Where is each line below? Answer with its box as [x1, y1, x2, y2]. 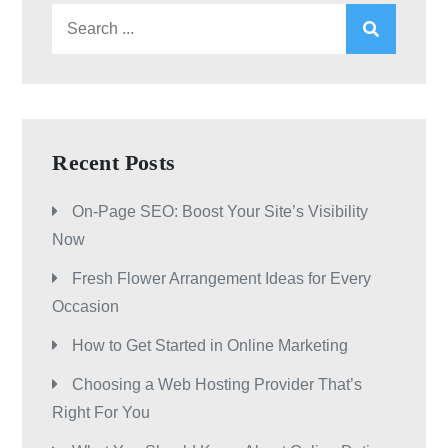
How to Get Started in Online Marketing [72, 337, 349, 354]
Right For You [52, 404, 151, 421]
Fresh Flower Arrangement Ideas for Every [72, 270, 372, 287]
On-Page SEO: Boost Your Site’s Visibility [72, 203, 369, 220]
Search [51, 8, 103, 25]
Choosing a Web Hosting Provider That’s [72, 376, 363, 393]
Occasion [52, 298, 120, 315]
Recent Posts [52, 150, 176, 175]
